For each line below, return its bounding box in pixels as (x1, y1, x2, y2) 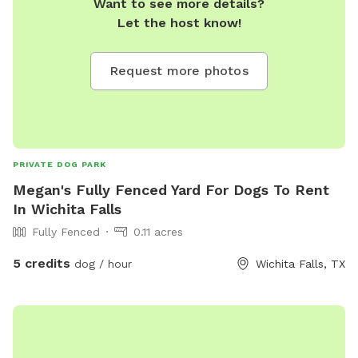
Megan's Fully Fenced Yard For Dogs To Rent (13, 181, 329, 199)
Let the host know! (117, 15, 241, 31)
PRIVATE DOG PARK (13, 160, 106, 169)
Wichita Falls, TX (256, 257, 345, 271)
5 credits (13, 256, 70, 272)
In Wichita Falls (13, 201, 121, 218)
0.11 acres (133, 225, 183, 239)
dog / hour (70, 257, 132, 271)
